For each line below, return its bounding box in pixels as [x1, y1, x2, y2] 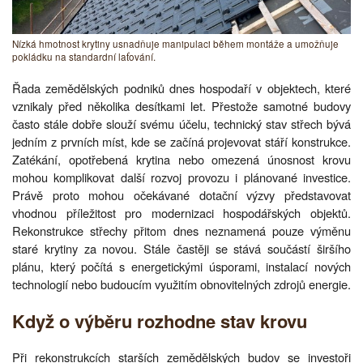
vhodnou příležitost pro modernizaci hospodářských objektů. [12, 203, 351, 221]
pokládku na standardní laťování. [12, 49, 156, 63]
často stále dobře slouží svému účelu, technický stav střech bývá [12, 114, 351, 132]
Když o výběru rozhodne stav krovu [12, 308, 307, 335]
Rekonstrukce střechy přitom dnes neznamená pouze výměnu [12, 221, 351, 239]
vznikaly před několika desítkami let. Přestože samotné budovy [12, 96, 351, 114]
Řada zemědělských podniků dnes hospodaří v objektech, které [12, 79, 351, 96]
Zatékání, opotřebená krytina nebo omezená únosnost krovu [12, 150, 351, 168]
